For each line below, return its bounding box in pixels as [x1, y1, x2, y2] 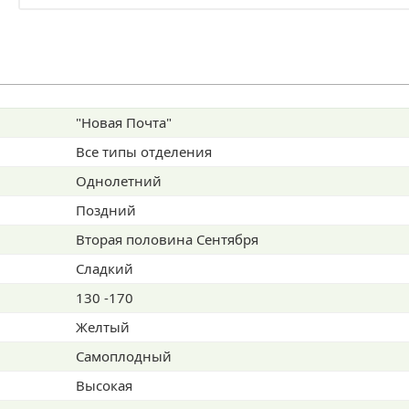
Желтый [76, 338, 130, 356]
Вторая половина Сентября [76, 250, 258, 268]
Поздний [76, 221, 136, 239]
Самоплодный [76, 367, 172, 385]
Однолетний [76, 192, 162, 210]
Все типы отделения [76, 163, 212, 181]
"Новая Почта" [76, 133, 172, 152]
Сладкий [76, 279, 133, 298]
